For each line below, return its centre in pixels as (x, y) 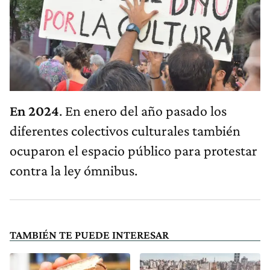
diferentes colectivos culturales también (125, 130)
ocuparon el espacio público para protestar (133, 150)
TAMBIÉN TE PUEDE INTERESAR (89, 234)
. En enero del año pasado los (143, 110)
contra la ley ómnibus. (74, 170)
